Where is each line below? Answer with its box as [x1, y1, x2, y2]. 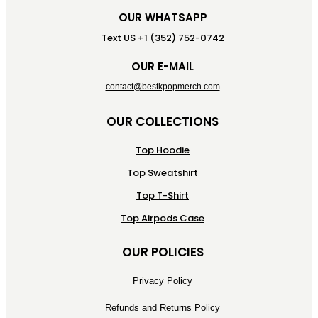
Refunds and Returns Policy [105, 302, 220, 313]
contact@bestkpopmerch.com [105, 81, 220, 92]
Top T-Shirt [136, 188, 189, 202]
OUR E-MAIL [131, 58, 194, 74]
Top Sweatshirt [127, 165, 198, 180]
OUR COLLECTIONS [106, 112, 219, 130]
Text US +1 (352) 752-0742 [101, 31, 224, 45]
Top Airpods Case [121, 211, 204, 225]
